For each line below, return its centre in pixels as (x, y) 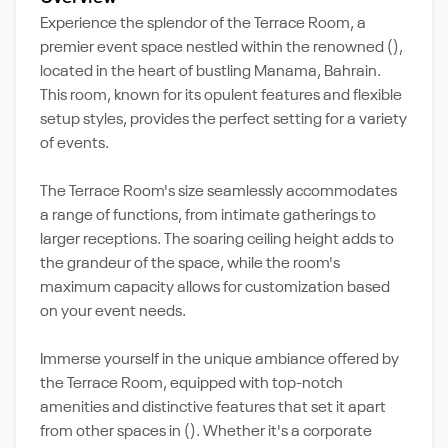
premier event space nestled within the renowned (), (221, 48)
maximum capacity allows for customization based (215, 288)
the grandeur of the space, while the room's (190, 264)
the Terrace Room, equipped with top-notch (191, 384)
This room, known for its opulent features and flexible (221, 96)
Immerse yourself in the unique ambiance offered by (219, 360)
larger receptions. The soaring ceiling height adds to (217, 240)
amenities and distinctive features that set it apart (213, 408)
